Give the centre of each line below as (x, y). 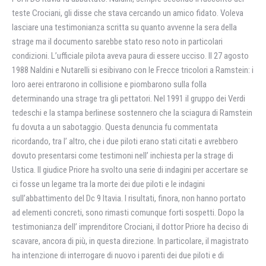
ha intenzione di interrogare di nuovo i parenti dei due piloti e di (118, 255)
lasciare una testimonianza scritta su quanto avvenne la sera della (124, 27)
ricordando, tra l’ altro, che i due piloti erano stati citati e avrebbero (125, 141)
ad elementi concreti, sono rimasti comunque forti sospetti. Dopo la (128, 213)
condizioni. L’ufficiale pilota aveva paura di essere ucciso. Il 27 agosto (130, 56)
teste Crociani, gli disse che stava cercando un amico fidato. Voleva (128, 13)
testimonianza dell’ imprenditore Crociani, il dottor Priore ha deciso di (130, 227)
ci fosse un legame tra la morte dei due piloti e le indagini (108, 184)
